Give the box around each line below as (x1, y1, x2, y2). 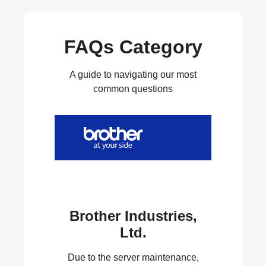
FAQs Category (64, 36, 202, 58)
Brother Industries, (69, 207, 197, 224)
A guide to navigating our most (69, 69, 197, 80)
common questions (93, 84, 173, 94)
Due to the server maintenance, (67, 252, 199, 262)
